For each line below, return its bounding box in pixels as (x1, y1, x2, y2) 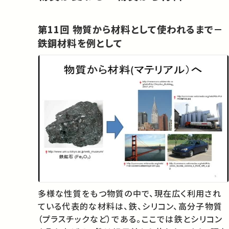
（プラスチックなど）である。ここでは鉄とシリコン (37, 213, 223, 225)
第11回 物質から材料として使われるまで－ (37, 22, 73, 36)
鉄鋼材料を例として (37, 36, 123, 50)
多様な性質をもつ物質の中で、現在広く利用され (37, 187, 221, 200)
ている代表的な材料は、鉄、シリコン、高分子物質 (37, 200, 223, 213)
